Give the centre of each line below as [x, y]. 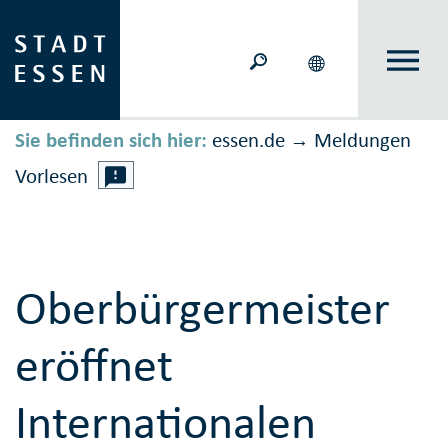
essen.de [248, 140]
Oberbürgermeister [202, 308]
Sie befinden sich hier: [111, 140]
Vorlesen [51, 176]
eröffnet [94, 365]
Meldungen [362, 140]
